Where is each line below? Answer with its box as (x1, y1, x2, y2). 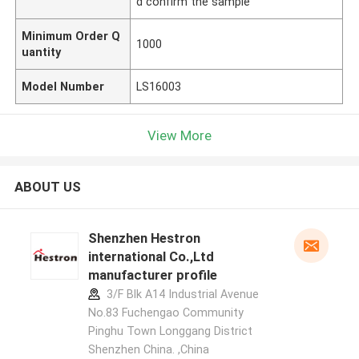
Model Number (22, 79, 105, 93)
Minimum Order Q (22, 29, 121, 42)
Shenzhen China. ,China (87, 343, 209, 357)
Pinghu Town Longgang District (87, 325, 252, 338)
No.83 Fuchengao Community (87, 306, 244, 320)
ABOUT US (14, 179, 81, 196)
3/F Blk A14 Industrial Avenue (103, 288, 259, 301)
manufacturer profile (87, 267, 217, 284)
